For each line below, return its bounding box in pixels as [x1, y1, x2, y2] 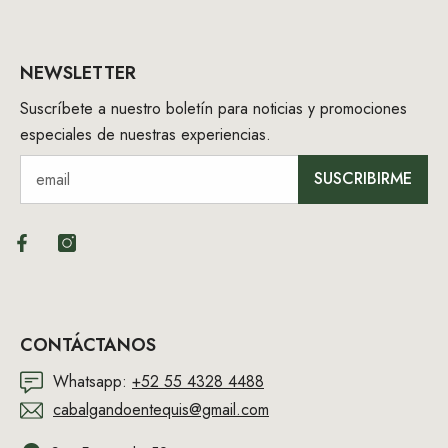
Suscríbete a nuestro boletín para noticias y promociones [20, 96, 407, 120]
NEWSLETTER [20, 59, 136, 86]
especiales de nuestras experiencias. [20, 122, 271, 146]
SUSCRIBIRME [314, 167, 412, 191]
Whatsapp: [53, 369, 132, 393]
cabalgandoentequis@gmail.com [53, 397, 269, 421]
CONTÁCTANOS [20, 331, 156, 358]
